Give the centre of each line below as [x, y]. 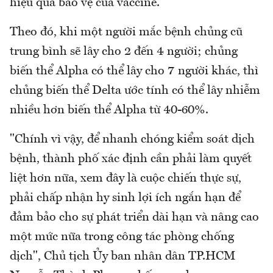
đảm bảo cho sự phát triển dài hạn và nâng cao [134, 217]
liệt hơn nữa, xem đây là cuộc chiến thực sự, [126, 178]
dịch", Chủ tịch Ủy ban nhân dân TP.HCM [122, 256]
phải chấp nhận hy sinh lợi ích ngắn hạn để [125, 198]
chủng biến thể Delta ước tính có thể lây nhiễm [135, 90]
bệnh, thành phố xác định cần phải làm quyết [131, 159]
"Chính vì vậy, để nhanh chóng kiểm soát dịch [132, 139]
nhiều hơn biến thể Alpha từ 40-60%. [109, 110]
